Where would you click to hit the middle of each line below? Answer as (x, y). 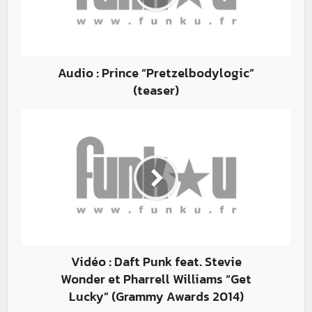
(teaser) (156, 90)
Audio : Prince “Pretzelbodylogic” (156, 73)
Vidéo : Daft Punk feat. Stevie (156, 262)
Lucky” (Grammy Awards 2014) (156, 296)
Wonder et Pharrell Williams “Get (156, 279)
